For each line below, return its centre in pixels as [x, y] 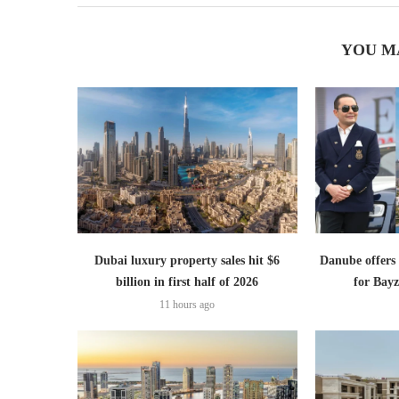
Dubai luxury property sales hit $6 [187, 261]
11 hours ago [187, 305]
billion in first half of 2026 [187, 282]
